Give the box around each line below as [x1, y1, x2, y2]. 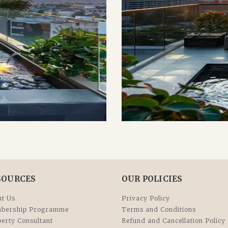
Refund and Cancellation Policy [122, 217, 225, 225]
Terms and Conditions [122, 206, 196, 214]
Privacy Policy [122, 194, 170, 203]
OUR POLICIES [122, 174, 183, 184]
